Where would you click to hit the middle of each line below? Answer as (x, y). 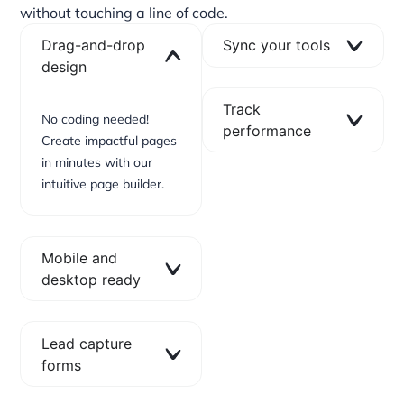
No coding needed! (95, 119)
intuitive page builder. (102, 184)
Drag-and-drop (93, 46)
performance (267, 131)
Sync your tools (277, 46)
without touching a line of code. (124, 13)
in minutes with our (96, 162)
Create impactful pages (109, 140)
